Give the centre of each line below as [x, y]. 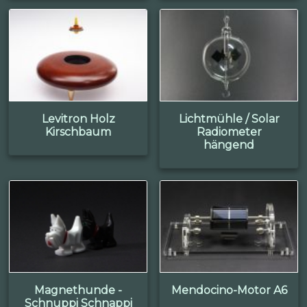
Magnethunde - [78, 291]
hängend [229, 145]
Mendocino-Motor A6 [229, 291]
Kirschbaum [78, 132]
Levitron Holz [78, 119]
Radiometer [229, 132]
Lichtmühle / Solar [229, 119]
